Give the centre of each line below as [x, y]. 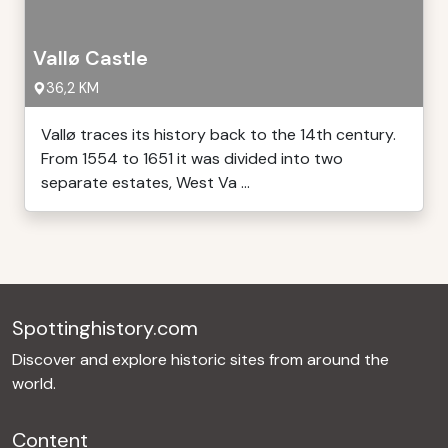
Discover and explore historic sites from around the [200, 359]
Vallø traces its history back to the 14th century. [218, 134]
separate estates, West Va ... [145, 182]
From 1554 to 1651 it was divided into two [192, 158]
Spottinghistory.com [105, 328]
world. [34, 383]
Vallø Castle [90, 58]
